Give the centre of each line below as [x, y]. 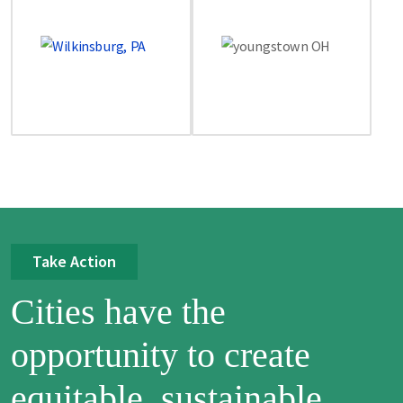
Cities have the [118, 312]
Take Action [74, 262]
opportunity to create [161, 355]
